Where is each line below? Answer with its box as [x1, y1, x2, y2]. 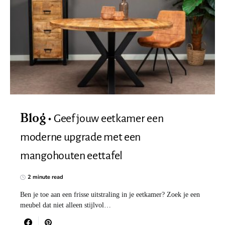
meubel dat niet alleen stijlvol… [20, 201, 111, 209]
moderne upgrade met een [20, 131, 141, 143]
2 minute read [28, 173, 63, 181]
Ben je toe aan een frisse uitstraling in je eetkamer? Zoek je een [20, 191, 200, 198]
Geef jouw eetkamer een [53, 113, 164, 125]
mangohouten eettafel [20, 150, 123, 162]
